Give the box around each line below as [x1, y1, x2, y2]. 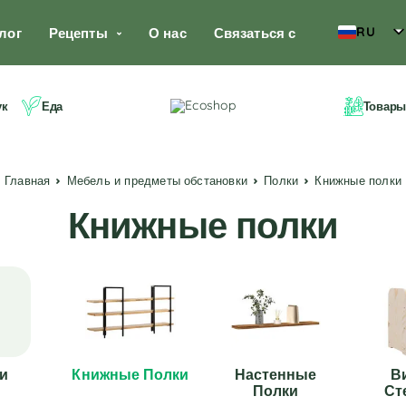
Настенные [234, 365, 317, 383]
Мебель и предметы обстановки [76, 173, 248, 188]
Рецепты [48, 24, 108, 42]
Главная [10, 173, 51, 188]
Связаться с [213, 24, 296, 42]
